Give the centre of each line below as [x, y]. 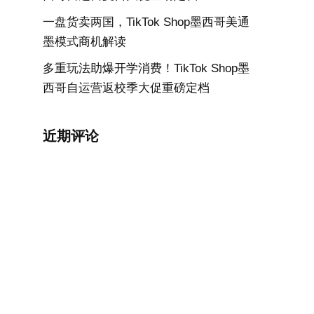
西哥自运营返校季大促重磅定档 [126, 88]
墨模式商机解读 [84, 42]
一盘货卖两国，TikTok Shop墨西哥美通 [146, 22]
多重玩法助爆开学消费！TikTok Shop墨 [146, 68]
